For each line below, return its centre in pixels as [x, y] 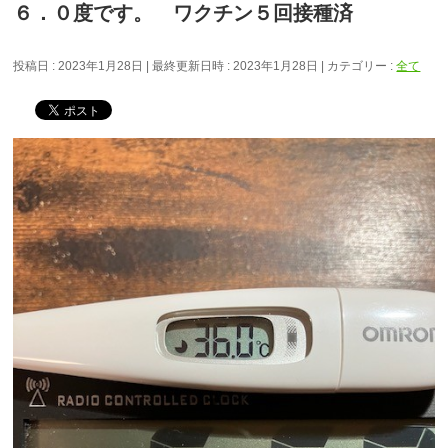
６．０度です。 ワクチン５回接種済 [183, 13]
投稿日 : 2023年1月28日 [78, 66]
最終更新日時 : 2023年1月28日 [235, 66]
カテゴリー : [362, 66]
